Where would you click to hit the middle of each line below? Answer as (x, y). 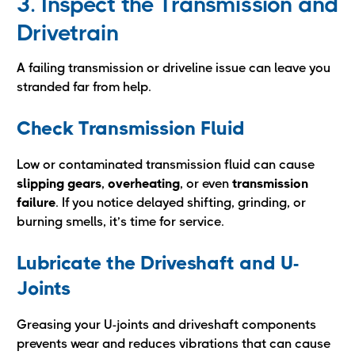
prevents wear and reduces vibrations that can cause (174, 344)
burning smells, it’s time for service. (120, 221)
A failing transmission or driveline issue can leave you (174, 68)
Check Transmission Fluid (131, 128)
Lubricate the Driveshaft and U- (158, 263)
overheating (144, 183)
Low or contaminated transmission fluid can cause (166, 164)
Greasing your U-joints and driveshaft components (166, 324)
